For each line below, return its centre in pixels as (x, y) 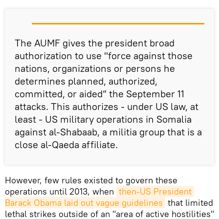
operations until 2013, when (61, 192)
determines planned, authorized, (86, 81)
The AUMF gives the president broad (95, 43)
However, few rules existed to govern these (91, 180)
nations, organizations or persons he (95, 68)
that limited (189, 203)
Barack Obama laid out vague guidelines (84, 203)
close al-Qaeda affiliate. (66, 145)
